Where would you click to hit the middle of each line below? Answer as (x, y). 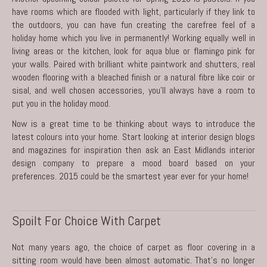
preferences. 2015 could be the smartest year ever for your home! (130, 176)
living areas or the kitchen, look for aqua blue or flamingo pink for (133, 51)
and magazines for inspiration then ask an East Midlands (121, 150)
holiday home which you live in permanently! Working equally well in (133, 38)
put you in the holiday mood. (61, 103)
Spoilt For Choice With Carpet (86, 220)
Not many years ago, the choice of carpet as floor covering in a (133, 247)
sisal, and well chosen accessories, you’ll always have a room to (133, 90)
